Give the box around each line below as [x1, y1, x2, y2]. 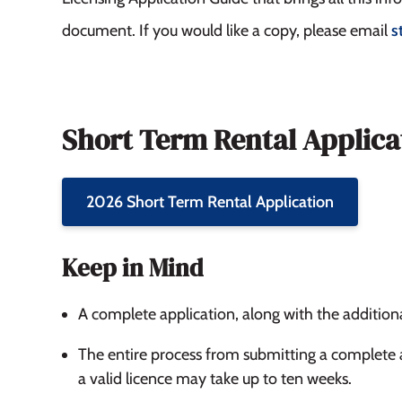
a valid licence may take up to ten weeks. [77, 368, 352, 389]
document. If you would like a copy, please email [61, 20, 391, 40]
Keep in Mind [61, 250, 204, 284]
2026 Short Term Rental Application [85, 191, 334, 212]
